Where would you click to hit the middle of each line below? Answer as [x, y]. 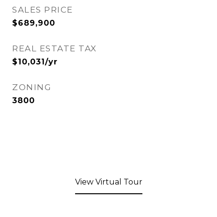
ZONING [32, 87]
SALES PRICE [43, 10]
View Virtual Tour [108, 182]
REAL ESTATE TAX [54, 48]
